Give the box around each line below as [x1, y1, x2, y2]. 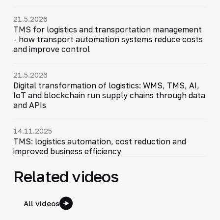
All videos [23, 198, 59, 208]
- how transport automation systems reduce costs [13, 34, 203, 44]
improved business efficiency [13, 146, 121, 156]
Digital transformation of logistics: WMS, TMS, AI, [13, 80, 199, 90]
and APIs [13, 100, 46, 110]
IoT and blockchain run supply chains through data [13, 90, 205, 100]
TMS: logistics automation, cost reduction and [13, 136, 186, 146]
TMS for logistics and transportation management [13, 24, 202, 34]
